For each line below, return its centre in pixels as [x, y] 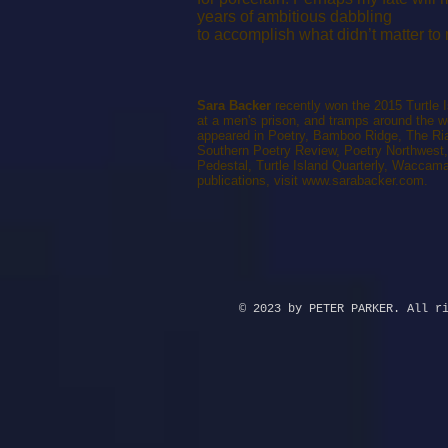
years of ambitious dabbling [294, 16]
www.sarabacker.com [363, 180]
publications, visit [249, 180]
